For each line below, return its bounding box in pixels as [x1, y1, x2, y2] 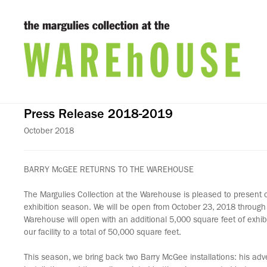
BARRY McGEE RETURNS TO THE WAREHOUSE [24, 166, 194, 175]
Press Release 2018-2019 [24, 109, 173, 122]
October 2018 [24, 128, 74, 136]
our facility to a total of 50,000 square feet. [24, 229, 181, 237]
